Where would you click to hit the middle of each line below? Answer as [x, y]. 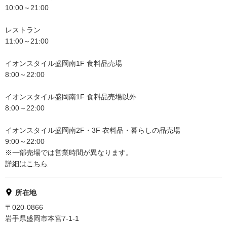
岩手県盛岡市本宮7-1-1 [42, 218]
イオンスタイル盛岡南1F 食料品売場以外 [71, 97]
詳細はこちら [26, 163]
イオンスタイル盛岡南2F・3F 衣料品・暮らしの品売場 [93, 130]
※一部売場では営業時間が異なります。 [69, 152]
